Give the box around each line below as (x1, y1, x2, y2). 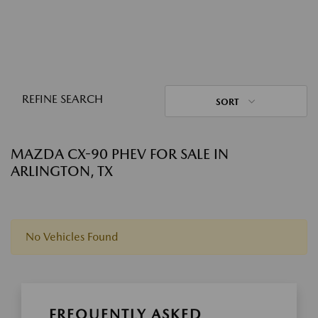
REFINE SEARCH (22, 92, 103, 106)
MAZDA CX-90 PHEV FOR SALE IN (11, 146, 229, 163)
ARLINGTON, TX (11, 163, 113, 180)
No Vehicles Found (26, 230, 118, 243)
